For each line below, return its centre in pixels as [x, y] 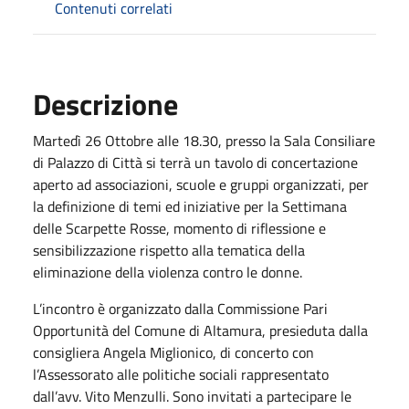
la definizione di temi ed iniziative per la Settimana [190, 206]
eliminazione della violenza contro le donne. [168, 272]
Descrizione [105, 104]
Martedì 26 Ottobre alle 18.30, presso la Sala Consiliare [204, 140]
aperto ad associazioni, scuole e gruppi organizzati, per [201, 184]
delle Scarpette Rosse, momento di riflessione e [179, 228]
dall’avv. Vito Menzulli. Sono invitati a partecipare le [192, 396]
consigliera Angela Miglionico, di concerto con [173, 352]
